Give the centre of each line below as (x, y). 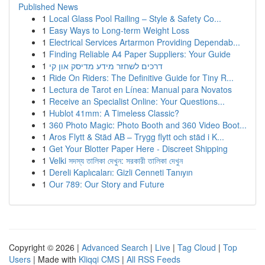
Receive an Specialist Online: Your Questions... (137, 101)
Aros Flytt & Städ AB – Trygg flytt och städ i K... (137, 137)
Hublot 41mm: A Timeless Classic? (114, 113)
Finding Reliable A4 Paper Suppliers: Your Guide (140, 54)
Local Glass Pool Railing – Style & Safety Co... (135, 18)
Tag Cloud (197, 247)
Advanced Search (115, 247)
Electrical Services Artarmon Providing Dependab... (145, 42)
